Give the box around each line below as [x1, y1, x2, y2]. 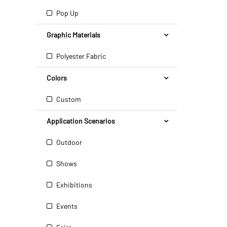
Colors [47, 73, 67, 82]
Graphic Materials [47, 30, 100, 39]
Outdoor [55, 138, 82, 146]
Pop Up [55, 9, 79, 17]
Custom [55, 95, 81, 103]
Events [55, 202, 78, 210]
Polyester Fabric [55, 52, 106, 60]
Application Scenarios [47, 117, 115, 125]
